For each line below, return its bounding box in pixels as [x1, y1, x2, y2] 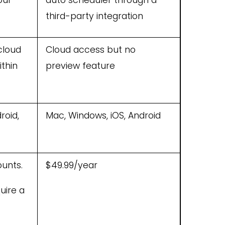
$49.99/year [46, 159, 97, 172]
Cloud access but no [46, 44, 136, 56]
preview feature [46, 60, 115, 72]
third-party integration [46, 10, 146, 23]
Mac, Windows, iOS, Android [46, 109, 161, 122]
